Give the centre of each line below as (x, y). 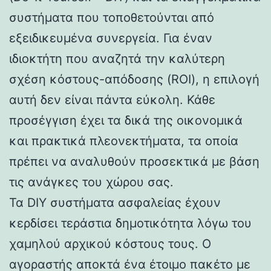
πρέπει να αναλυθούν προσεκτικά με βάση (134, 161)
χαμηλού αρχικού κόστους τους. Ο (110, 243)
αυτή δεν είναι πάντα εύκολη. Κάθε (112, 100)
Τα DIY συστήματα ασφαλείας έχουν (115, 202)
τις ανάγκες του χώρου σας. (91, 182)
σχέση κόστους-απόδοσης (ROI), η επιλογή (134, 79)
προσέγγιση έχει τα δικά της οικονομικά (126, 120)
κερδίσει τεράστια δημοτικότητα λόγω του (130, 223)
